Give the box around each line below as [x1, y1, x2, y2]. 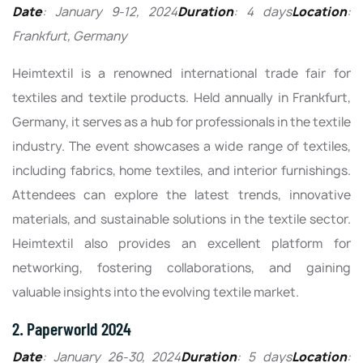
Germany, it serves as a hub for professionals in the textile [12, 113, 351, 130]
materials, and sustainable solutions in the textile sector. [12, 210, 351, 228]
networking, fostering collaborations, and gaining [12, 258, 351, 276]
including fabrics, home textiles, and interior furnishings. [12, 161, 351, 179]
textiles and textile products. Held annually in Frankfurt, [12, 88, 351, 106]
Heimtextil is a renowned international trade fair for [12, 64, 351, 82]
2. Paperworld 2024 [12, 317, 131, 339]
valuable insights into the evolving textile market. [12, 283, 299, 301]
